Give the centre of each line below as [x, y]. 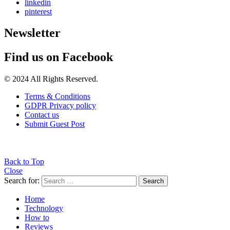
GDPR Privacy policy [60, 106]
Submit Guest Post [55, 124]
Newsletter [32, 33]
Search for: [22, 181]
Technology [44, 208]
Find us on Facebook [59, 57]
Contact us [42, 115]
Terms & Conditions [57, 97]
